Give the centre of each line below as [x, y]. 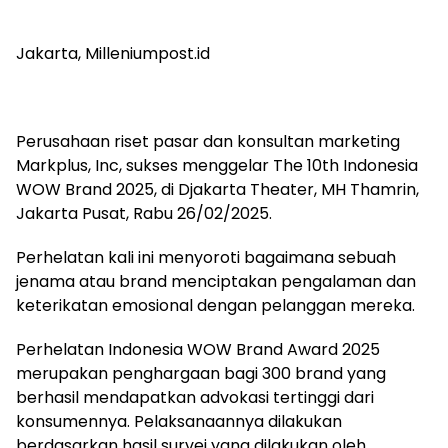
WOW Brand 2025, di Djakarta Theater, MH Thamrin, [217, 189]
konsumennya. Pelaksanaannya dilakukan [179, 421]
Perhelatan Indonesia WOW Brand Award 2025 [198, 349]
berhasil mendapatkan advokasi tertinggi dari [195, 397]
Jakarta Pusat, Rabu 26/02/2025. [144, 213]
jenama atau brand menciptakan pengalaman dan [216, 281]
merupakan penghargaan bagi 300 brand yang [201, 373]
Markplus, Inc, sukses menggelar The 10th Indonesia [217, 165]
